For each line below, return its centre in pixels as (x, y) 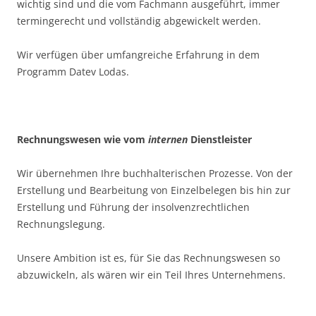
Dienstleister (220, 139)
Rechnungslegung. (61, 224)
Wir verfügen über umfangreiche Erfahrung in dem (138, 54)
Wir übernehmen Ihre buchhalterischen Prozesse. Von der (155, 173)
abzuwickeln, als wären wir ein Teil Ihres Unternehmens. (151, 274)
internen (168, 139)
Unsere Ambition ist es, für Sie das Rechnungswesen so (148, 257)
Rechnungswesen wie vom (83, 139)
